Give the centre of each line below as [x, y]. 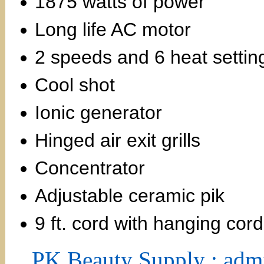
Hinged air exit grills [118, 140]
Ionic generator [98, 113]
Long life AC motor [113, 29]
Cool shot [75, 85]
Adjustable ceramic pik [130, 196]
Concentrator [90, 168]
